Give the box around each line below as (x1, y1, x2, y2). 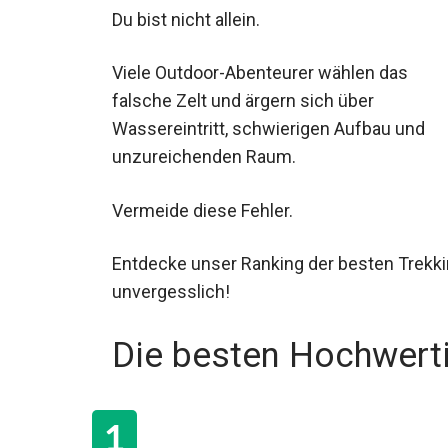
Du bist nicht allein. (112, 9, 260, 31)
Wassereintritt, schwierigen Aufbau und (112, 118, 425, 140)
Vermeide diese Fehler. (112, 199, 293, 221)
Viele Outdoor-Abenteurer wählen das (112, 62, 408, 84)
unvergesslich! (112, 280, 230, 302)
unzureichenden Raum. (112, 146, 296, 168)
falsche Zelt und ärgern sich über (112, 90, 374, 112)
